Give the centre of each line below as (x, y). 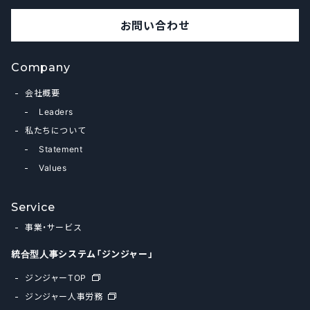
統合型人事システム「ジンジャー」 (82, 253)
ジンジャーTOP (56, 277)
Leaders (56, 111)
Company (41, 67)
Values (53, 167)
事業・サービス (54, 227)
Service (33, 207)
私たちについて (56, 130)
